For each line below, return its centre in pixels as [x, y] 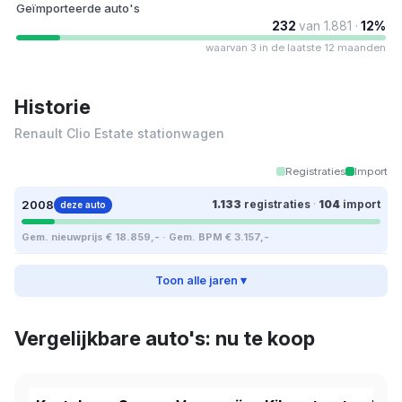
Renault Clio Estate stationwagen [119, 133]
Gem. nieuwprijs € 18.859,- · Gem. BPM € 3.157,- [145, 236]
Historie [52, 106]
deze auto [83, 204]
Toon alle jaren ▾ [201, 280]
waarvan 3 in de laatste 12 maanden [296, 47]
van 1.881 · [328, 26]
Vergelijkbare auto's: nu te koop [165, 338]
